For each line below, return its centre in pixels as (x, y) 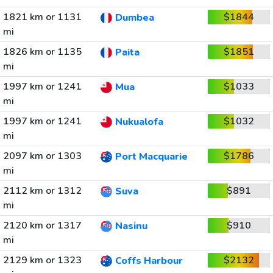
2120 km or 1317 (42, 225)
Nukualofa (139, 122)
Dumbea (134, 18)
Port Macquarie (151, 157)
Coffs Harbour (149, 261)
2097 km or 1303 (42, 156)
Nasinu (131, 226)
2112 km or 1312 (42, 191)
